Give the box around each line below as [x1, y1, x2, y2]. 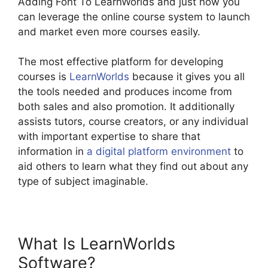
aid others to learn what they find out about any [18, 160, 248, 173]
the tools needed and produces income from [18, 86, 232, 98]
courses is [18, 71, 69, 83]
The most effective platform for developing [18, 56, 223, 68]
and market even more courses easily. [18, 25, 200, 38]
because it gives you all [129, 71, 245, 83]
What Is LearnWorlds [18, 234, 175, 254]
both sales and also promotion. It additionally [18, 100, 234, 113]
